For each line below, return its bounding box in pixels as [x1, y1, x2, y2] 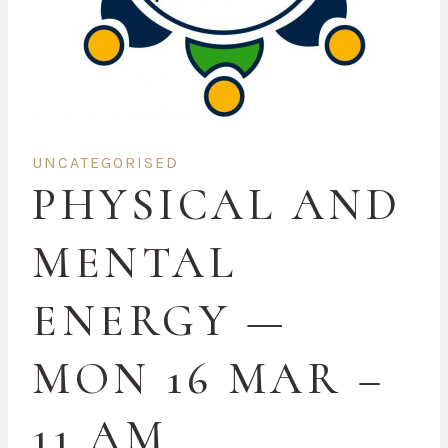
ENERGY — [32, 292, 287, 348]
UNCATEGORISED [32, 152, 179, 172]
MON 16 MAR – [32, 350, 385, 406]
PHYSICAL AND [32, 176, 401, 232]
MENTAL [32, 234, 237, 290]
